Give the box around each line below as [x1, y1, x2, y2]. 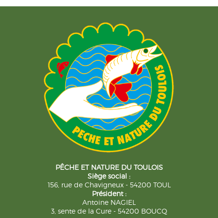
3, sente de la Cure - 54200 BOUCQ [51, 206, 167, 215]
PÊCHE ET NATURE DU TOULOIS [55, 163, 163, 171]
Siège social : [88, 171, 130, 180]
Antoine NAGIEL [82, 198, 136, 206]
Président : [91, 189, 127, 198]
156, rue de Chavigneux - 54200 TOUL [47, 180, 171, 189]
